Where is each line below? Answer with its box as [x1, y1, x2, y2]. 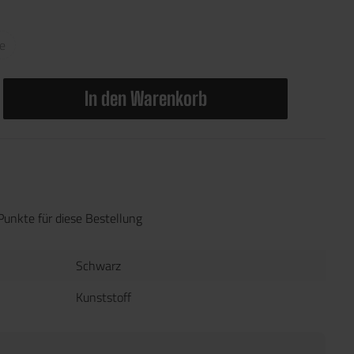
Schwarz [76, 256, 121, 275]
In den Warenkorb [84, 87, 207, 110]
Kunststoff [76, 288, 131, 307]
